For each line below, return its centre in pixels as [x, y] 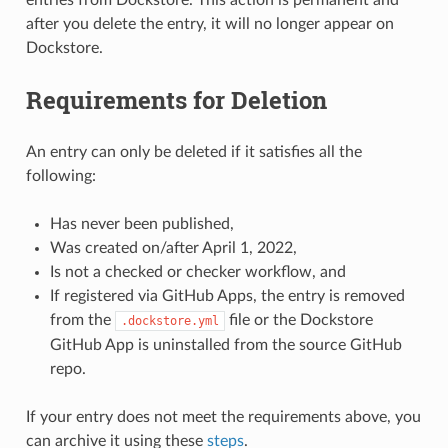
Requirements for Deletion [176, 99]
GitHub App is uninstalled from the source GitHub [225, 344]
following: [60, 175]
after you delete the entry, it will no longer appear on [209, 23]
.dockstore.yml [169, 320]
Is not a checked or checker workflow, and [197, 271]
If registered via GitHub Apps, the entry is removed [227, 295]
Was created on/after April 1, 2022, [173, 247]
